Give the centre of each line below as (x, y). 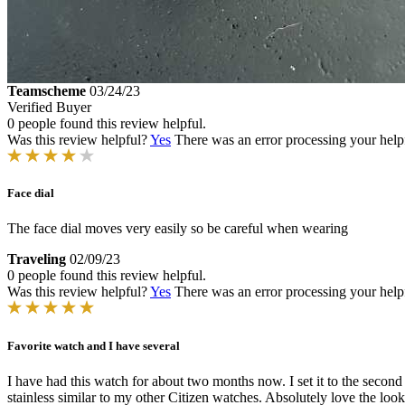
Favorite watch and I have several (94, 345)
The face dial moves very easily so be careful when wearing (178, 229)
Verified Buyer (49, 108)
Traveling (37, 259)
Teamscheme (47, 91)
